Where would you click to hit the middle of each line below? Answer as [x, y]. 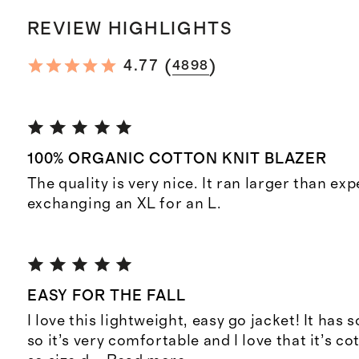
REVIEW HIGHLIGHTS [130, 28]
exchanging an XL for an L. [124, 204]
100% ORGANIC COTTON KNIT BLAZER [177, 159]
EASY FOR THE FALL [106, 296]
